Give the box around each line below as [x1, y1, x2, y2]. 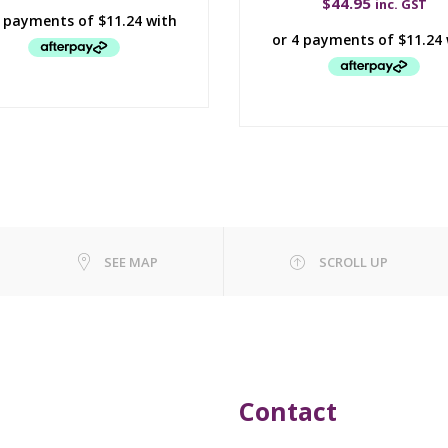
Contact [239, 394, 337, 429]
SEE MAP [104, 253, 158, 272]
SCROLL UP [319, 253, 388, 272]
